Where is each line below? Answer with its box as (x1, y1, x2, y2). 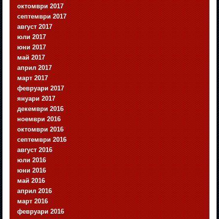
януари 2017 (17, 95, 56, 103)
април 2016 (17, 187, 52, 195)
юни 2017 (17, 44, 46, 51)
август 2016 (17, 146, 53, 154)
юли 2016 (17, 156, 46, 164)
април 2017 (17, 64, 52, 72)
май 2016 (17, 177, 45, 185)
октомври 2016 (17, 126, 64, 133)
